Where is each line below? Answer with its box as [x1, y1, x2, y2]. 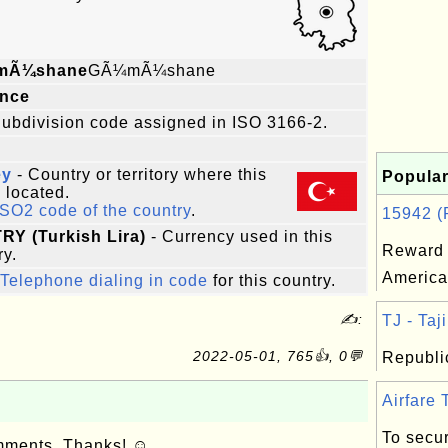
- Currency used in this [146, 228, 333, 245]
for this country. [208, 272, 336, 289]
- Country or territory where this [12, 166, 267, 183]
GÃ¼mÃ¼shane [88, 62, 216, 79]
